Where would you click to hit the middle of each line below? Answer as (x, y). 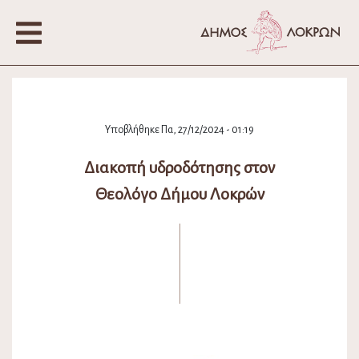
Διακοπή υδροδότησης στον (179, 168)
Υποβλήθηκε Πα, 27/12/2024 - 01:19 (179, 130)
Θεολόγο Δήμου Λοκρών (179, 194)
